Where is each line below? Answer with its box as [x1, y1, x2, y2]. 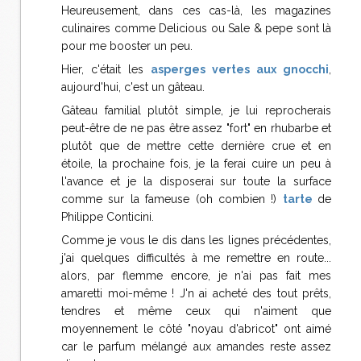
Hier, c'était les [61, 63, 151, 76]
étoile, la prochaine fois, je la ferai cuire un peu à [61, 157, 331, 170]
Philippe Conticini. [61, 210, 154, 223]
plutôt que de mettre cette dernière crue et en [61, 139, 331, 152]
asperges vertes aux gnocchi [151, 63, 329, 76]
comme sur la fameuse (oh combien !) [61, 193, 283, 205]
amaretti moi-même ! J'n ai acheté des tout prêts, [61, 287, 331, 300]
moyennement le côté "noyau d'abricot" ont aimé [61, 322, 331, 335]
